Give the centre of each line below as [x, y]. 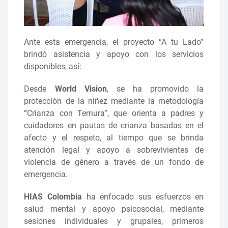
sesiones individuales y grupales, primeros [114, 221]
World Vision [81, 89]
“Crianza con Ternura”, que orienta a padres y [114, 113]
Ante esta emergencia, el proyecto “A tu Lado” [114, 42]
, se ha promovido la [155, 89]
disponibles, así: [54, 67]
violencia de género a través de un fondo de [114, 162]
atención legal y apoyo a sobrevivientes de [114, 150]
